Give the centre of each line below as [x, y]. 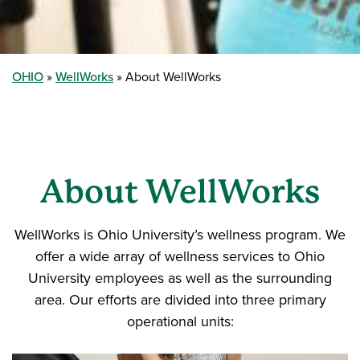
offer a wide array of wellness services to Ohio [180, 256]
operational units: [180, 321]
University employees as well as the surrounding [180, 278]
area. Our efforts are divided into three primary [180, 300]
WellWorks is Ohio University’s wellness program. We [180, 235]
